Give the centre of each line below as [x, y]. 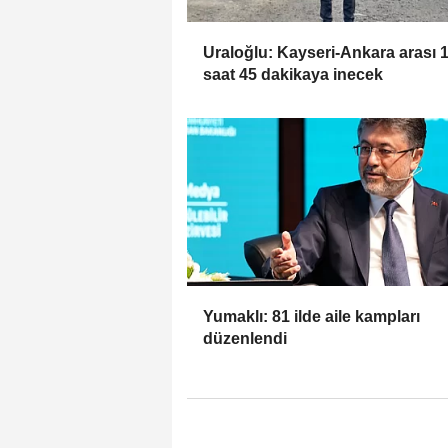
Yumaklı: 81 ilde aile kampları [311, 317]
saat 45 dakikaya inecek [293, 75]
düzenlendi [245, 339]
